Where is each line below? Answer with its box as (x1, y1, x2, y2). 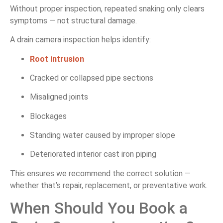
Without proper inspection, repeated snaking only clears (10, 3, 205, 13)
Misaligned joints (30, 92, 88, 102)
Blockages (30, 111, 67, 121)
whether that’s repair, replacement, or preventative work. (10, 180, 208, 190)
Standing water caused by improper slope (30, 130, 175, 140)
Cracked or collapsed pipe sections (30, 73, 153, 83)
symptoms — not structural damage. (10, 15, 137, 25)
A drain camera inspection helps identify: (10, 35, 151, 45)
